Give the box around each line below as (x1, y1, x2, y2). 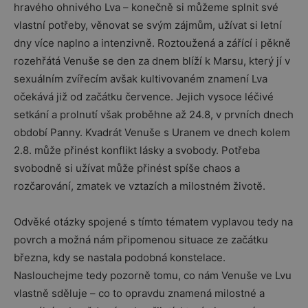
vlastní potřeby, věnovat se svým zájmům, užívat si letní (14, 19, 282, 32)
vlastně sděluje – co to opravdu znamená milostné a (14, 287, 265, 300)
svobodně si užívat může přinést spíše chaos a (14, 162, 240, 175)
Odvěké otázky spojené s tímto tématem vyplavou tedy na (14, 215, 293, 228)
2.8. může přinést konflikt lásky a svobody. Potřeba (14, 144, 260, 157)
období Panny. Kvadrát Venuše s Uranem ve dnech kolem (14, 126, 290, 139)
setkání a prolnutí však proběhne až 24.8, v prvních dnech (14, 108, 294, 121)
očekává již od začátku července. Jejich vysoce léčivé (14, 90, 274, 103)
